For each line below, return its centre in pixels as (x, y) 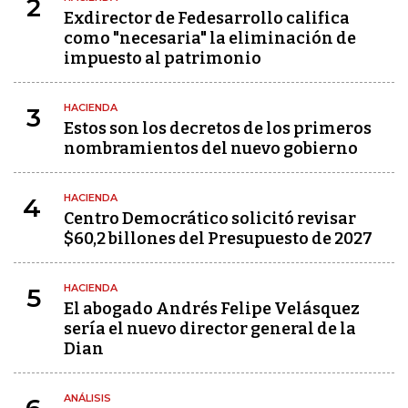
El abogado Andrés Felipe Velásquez (212, 309)
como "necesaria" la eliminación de (210, 38)
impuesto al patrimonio (163, 58)
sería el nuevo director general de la (210, 329)
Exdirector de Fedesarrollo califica (207, 18)
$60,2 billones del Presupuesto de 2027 (218, 239)
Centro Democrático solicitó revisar (210, 219)
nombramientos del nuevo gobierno (211, 148)
